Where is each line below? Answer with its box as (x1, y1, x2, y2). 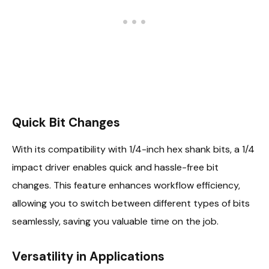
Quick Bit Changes (12, 114, 120, 130)
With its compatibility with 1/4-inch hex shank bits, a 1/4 (12, 143, 255, 156)
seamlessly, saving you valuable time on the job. (12, 215, 219, 228)
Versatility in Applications (12, 248, 165, 264)
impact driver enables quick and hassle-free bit (12, 161, 219, 174)
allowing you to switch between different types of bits (12, 197, 250, 210)
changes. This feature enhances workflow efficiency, (12, 179, 240, 192)
